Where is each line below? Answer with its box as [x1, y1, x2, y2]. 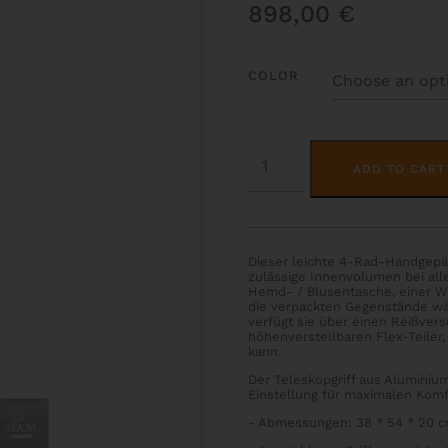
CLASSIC [247, 139, 303, 154]
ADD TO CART [353, 162, 446, 176]
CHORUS [247, 154, 303, 169]
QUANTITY [247, 169, 313, 184]
